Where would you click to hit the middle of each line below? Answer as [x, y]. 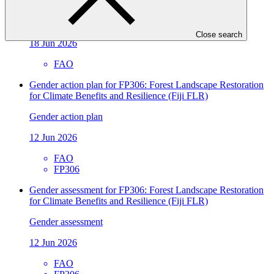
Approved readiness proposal [86, 22]
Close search [219, 34]
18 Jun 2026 [53, 43]
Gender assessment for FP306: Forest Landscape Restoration [146, 190]
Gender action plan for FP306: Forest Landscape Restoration [146, 84]
